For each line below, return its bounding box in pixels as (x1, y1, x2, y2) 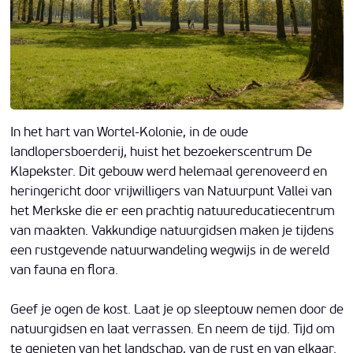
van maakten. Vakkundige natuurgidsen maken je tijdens (9, 224, 334, 238)
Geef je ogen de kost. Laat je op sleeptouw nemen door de (9, 303, 344, 317)
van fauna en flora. (9, 263, 118, 277)
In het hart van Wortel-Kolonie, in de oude (9, 125, 248, 139)
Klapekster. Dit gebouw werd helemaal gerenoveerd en (9, 165, 327, 179)
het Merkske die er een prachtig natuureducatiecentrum (9, 204, 335, 218)
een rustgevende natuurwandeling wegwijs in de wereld (9, 243, 329, 258)
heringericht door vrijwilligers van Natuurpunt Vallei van (9, 184, 332, 199)
